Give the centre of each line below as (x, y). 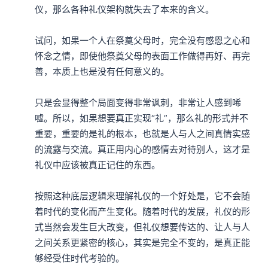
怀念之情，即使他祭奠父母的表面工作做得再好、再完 (142, 56)
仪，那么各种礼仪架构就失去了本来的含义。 (124, 9)
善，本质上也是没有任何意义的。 (102, 71)
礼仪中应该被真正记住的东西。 (98, 165)
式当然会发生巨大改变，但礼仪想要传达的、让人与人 (142, 227)
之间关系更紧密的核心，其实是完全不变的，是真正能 (142, 242)
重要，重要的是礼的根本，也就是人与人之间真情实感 (142, 133)
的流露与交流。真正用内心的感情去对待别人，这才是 (142, 149)
